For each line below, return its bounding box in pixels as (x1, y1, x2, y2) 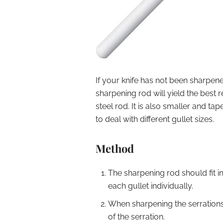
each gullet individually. (108, 181, 193, 191)
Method (96, 141, 134, 156)
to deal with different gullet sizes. (96, 114, 214, 124)
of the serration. (108, 212, 165, 222)
